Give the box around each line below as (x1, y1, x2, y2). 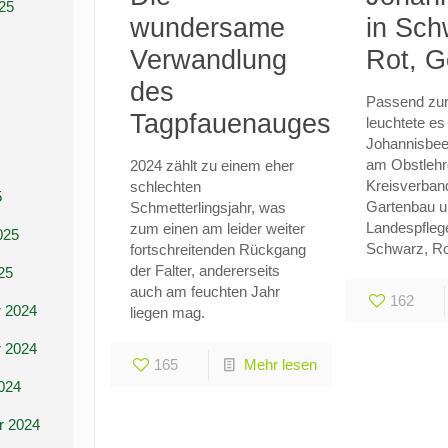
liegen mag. (129, 304, 205, 321)
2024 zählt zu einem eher (129, 157, 294, 174)
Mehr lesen (243, 356, 317, 373)
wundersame (129, 13, 285, 43)
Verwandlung (129, 45, 287, 75)
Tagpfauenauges (129, 109, 331, 139)
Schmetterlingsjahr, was (129, 199, 286, 216)
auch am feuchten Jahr (129, 283, 280, 300)
